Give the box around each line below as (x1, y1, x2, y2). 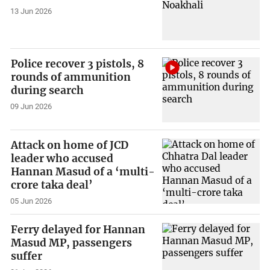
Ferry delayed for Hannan (11, 222, 146, 236)
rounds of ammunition (11, 70, 131, 84)
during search (11, 83, 84, 97)
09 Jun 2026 (10, 101, 52, 111)
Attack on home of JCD (11, 139, 129, 152)
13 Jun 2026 (10, 6, 52, 16)
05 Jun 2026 (10, 196, 52, 206)
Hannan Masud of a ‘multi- (11, 165, 155, 179)
